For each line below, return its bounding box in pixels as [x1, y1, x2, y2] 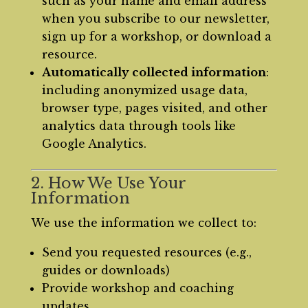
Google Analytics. [41, 137, 146, 151]
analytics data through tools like [41, 119, 236, 133]
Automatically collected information [41, 65, 266, 79]
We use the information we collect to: [30, 216, 256, 230]
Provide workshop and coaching [41, 281, 234, 295]
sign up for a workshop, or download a [41, 30, 272, 43]
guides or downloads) [41, 263, 170, 277]
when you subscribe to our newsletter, [41, 12, 269, 25]
